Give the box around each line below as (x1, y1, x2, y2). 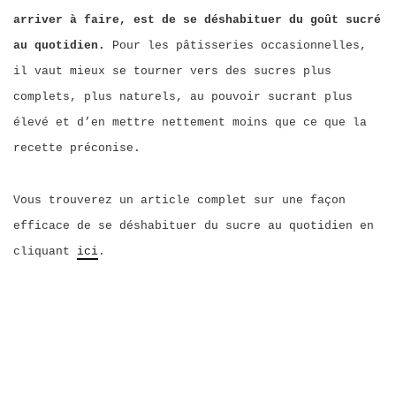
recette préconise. (13, 141, 141, 155)
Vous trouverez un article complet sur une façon (13, 194, 346, 207)
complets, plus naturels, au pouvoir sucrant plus (13, 90, 353, 103)
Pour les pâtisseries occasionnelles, (112, 39, 367, 52)
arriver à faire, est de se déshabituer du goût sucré (13, 13, 381, 27)
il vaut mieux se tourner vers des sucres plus (13, 65, 331, 78)
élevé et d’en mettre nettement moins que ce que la (13, 116, 367, 129)
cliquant (13, 245, 77, 258)
